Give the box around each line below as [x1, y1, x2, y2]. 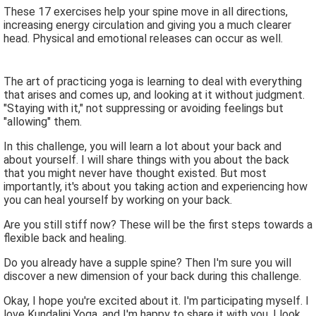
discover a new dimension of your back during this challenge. [4, 269, 301, 284]
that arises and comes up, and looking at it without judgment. [4, 88, 305, 102]
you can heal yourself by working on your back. [4, 193, 232, 207]
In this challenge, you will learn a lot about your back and [4, 140, 281, 154]
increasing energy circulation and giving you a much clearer [4, 18, 291, 32]
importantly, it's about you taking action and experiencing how [4, 180, 308, 194]
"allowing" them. [4, 115, 82, 129]
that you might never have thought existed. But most [4, 166, 267, 181]
